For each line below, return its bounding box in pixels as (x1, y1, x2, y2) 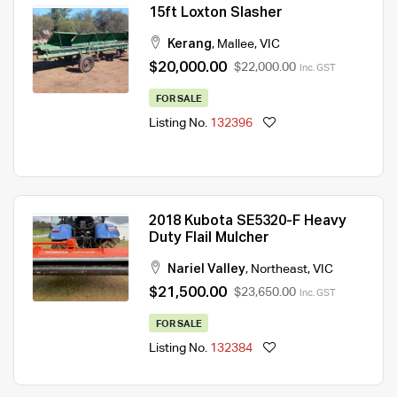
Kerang (167, 37, 212, 51)
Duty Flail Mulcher (149, 230, 269, 245)
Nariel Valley (167, 262, 245, 276)
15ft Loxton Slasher (149, 5, 282, 20)
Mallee (217, 37, 254, 51)
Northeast (251, 262, 307, 276)
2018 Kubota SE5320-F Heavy (149, 214, 346, 229)
